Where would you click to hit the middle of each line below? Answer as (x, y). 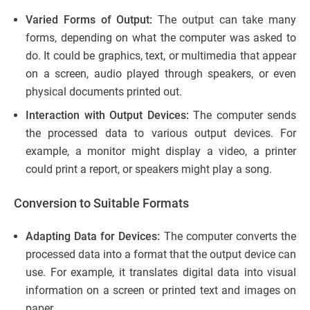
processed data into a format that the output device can (161, 254)
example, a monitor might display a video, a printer (161, 151)
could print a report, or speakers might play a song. (149, 169)
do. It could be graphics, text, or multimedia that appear (161, 55)
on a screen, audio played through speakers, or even (161, 73)
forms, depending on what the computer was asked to (161, 37)
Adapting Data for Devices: (93, 236)
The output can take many (224, 19)
